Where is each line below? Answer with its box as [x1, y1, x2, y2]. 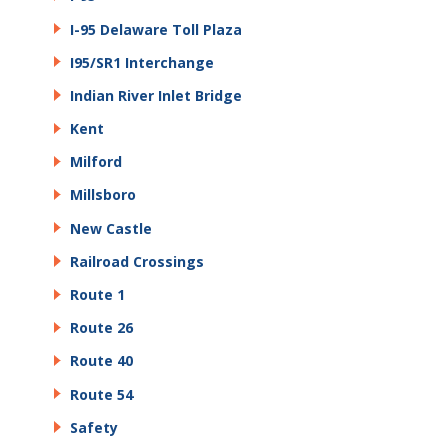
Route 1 [70, 285, 125, 304]
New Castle [70, 218, 152, 238]
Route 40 [70, 351, 133, 371]
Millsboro [70, 185, 136, 205]
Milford [70, 152, 122, 172]
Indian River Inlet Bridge [70, 85, 242, 105]
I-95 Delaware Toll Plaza [70, 19, 242, 39]
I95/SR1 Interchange [70, 52, 214, 72]
